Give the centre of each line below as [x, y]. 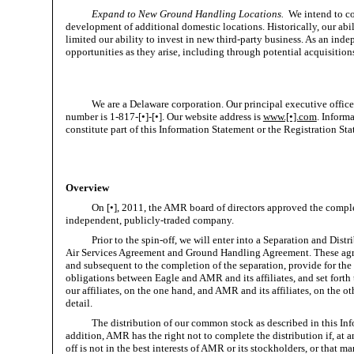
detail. [79, 303]
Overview [87, 187]
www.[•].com [290, 116]
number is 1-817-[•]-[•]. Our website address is [164, 116]
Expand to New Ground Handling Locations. [188, 13]
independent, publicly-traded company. [149, 220]
